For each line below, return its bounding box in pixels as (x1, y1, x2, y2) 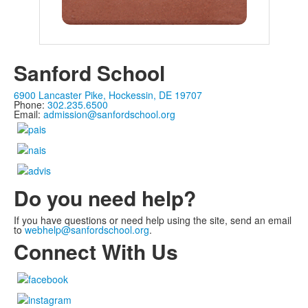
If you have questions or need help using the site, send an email (14, 213, 291, 228)
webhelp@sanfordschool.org (25, 223, 149, 237)
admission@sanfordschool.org (43, 107, 175, 122)
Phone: (14, 98, 47, 112)
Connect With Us (14, 236, 178, 267)
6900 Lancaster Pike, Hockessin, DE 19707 (14, 88, 202, 102)
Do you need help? (14, 183, 196, 213)
